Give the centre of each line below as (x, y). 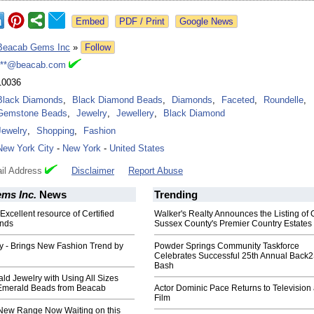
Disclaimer (93, 171)
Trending (176, 195)
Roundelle (284, 100)
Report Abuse (156, 171)
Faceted (238, 100)
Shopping (55, 131)
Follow (98, 48)
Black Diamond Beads (117, 100)
